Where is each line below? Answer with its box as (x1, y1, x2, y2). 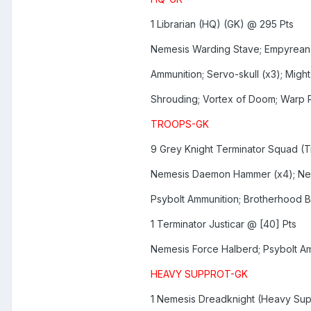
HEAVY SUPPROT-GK (151, 268, 248, 280)
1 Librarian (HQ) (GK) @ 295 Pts (151, 18, 294, 31)
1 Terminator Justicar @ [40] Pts (151, 218, 296, 230)
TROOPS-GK (151, 118, 209, 131)
